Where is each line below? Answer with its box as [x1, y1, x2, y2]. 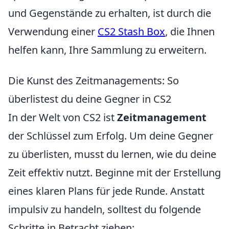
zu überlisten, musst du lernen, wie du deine [8, 147, 216, 161]
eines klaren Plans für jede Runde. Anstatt [8, 184, 204, 198]
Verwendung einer [8, 25, 98, 38]
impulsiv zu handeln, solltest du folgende [8, 202, 201, 216]
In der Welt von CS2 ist [8, 110, 117, 124]
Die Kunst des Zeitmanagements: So [8, 74, 179, 87]
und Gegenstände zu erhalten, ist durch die [8, 6, 211, 20]
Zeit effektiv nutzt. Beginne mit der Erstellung [8, 166, 221, 179]
